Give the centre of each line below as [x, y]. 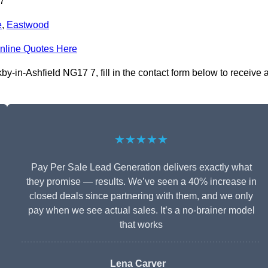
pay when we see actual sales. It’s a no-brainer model [141, 211]
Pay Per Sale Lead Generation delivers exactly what [141, 167]
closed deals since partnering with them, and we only [141, 196]
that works [141, 225]
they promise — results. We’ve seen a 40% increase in [141, 182]
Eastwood [28, 25]
